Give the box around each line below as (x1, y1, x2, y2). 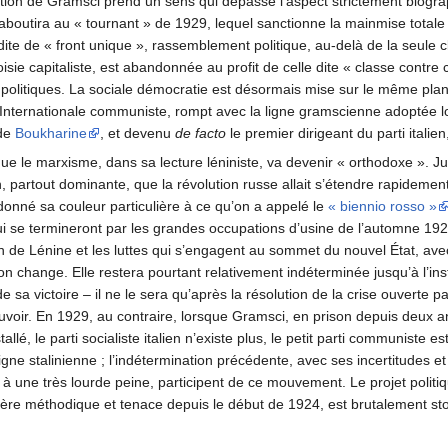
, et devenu (100, 125, 175, 142)
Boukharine (15, 125, 87, 142)
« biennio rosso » (328, 198, 437, 215)
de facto (175, 125, 226, 142)
